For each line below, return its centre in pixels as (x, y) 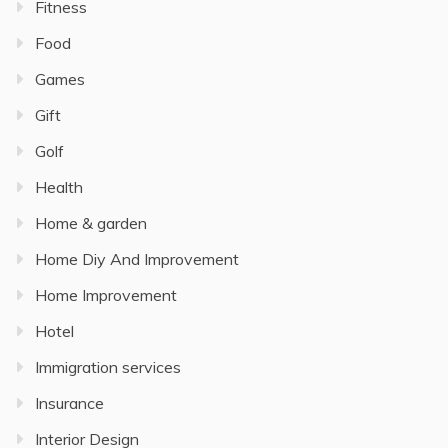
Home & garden (91, 223)
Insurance (69, 403)
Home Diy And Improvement (137, 259)
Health (59, 187)
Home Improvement (106, 295)
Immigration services (108, 367)
